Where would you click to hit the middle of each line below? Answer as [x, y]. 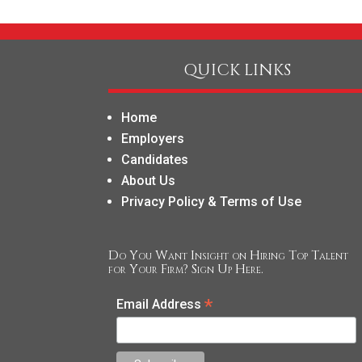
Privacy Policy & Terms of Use [212, 201]
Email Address [160, 305]
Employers [153, 138]
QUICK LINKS [238, 69]
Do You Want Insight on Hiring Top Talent [229, 256]
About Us [149, 180]
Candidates [155, 159]
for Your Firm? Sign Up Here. [186, 269]
